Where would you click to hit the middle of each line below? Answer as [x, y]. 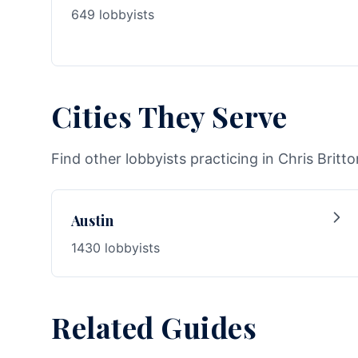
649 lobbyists [113, 14]
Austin [93, 221]
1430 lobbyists [115, 248]
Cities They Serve [169, 116]
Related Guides [154, 327]
